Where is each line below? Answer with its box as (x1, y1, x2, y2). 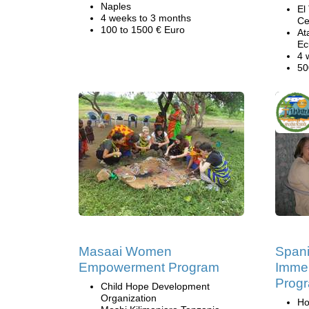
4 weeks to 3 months (101, 12, 191, 23)
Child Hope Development (101, 281, 210, 292)
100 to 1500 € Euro (101, 24, 185, 35)
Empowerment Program (79, 260, 219, 275)
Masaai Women (79, 244, 172, 259)
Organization (101, 292, 157, 303)
